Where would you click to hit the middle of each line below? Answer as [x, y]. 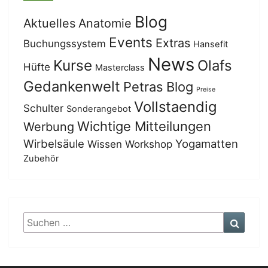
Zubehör [41, 159]
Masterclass [120, 68]
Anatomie [105, 23]
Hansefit [211, 44]
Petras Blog [158, 87]
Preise [206, 89]
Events [131, 42]
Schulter [43, 108]
